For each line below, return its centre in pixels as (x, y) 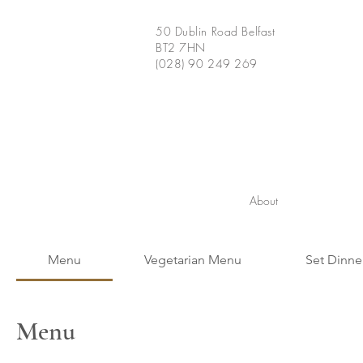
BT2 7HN (181, 47)
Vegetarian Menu (193, 260)
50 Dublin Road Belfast (216, 31)
